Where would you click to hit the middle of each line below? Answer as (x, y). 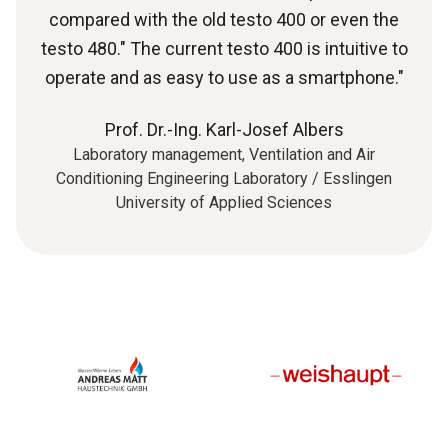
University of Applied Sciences (224, 203)
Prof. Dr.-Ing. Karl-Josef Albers (224, 130)
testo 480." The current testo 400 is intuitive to (224, 49)
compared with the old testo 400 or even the (224, 20)
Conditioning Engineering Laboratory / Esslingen (224, 179)
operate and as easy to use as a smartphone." (224, 78)
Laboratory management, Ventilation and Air (224, 155)
